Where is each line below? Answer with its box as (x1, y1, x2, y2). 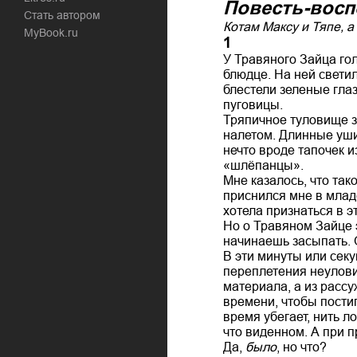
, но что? (277, 339, 327, 354)
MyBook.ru (33, 26, 78, 39)
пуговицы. (223, 97, 283, 112)
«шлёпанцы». (223, 158, 304, 172)
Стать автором (32, 9, 100, 22)
